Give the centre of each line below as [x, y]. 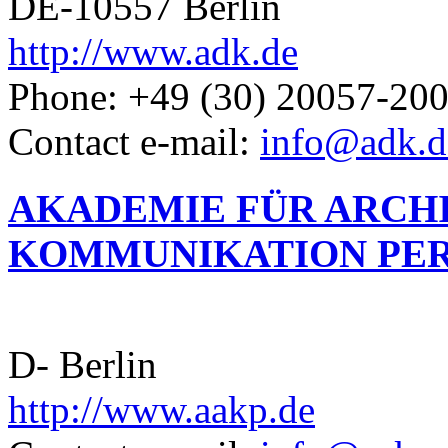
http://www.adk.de [153, 52]
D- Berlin [82, 364]
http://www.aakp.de [161, 409]
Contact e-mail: [134, 142]
